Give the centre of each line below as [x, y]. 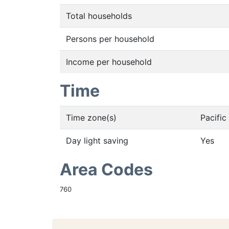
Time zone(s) [91, 118]
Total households [99, 16]
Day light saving [97, 141]
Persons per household [110, 39]
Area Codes [106, 169]
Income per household [109, 62]
